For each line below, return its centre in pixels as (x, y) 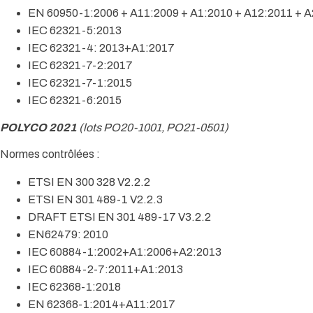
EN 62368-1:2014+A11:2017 (102, 305)
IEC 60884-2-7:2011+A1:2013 (105, 270)
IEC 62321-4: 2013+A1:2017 (101, 48)
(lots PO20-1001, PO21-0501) (153, 128)
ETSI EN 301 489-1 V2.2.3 (95, 200)
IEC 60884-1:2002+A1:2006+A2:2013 (125, 252)
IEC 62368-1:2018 (74, 287)
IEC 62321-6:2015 (75, 101)
